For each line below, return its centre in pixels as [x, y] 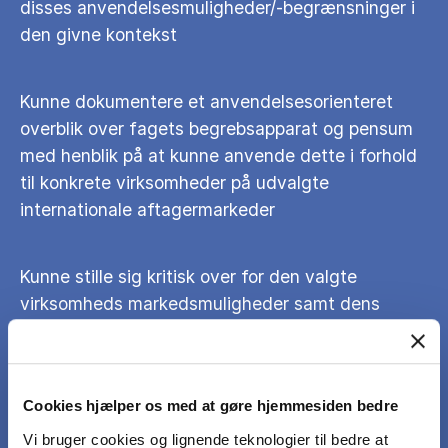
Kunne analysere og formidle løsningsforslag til [210, 425]
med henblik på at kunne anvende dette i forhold [218, 156]
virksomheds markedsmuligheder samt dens [200, 304]
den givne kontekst [98, 35]
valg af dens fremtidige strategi [151, 358]
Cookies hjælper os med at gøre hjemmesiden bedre [210, 406]
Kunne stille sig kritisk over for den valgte [188, 277]
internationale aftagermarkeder [147, 210]
